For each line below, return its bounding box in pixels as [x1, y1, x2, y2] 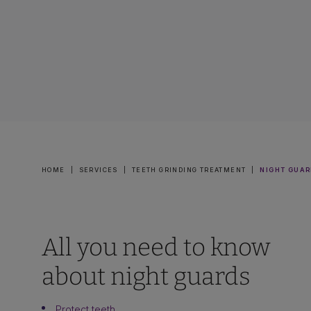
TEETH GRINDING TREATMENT [131, 166, 246, 174]
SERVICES [78, 166, 118, 174]
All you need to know [42, 233, 270, 262]
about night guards [42, 262, 251, 291]
